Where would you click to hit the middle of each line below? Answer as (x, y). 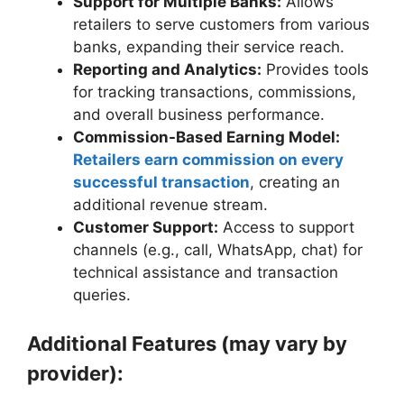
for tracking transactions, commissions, (215, 92)
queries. (102, 294)
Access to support (286, 227)
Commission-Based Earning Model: (207, 137)
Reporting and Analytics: (167, 69)
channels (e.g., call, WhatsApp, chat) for (218, 249)
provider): (75, 374)
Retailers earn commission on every (208, 159)
